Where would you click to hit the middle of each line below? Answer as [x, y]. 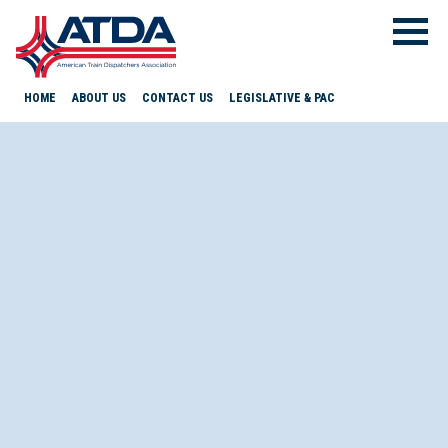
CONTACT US [177, 98]
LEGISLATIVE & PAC [282, 98]
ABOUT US [99, 98]
